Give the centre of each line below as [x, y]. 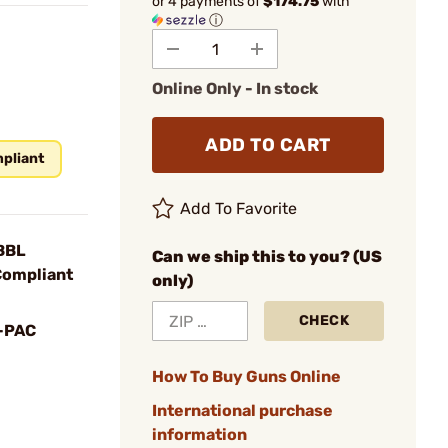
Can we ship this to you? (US [267, 256]
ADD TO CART [268, 145]
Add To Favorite [239, 208]
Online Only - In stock [235, 88]
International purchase [242, 410]
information [199, 434]
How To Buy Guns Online [246, 376]
